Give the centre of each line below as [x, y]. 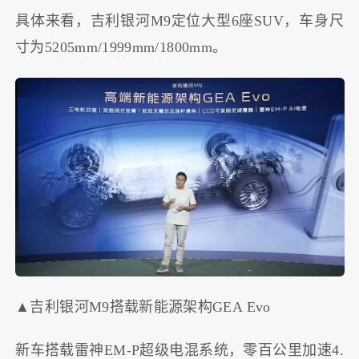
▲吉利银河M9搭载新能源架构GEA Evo [143, 307]
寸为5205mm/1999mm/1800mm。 [121, 47]
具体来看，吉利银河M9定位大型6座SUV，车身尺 [179, 20]
